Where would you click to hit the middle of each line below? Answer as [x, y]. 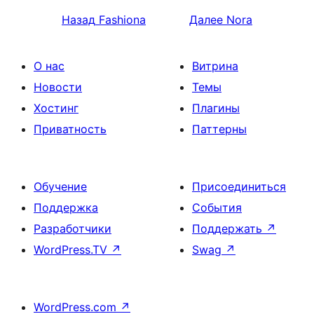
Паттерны [219, 129]
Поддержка [66, 207]
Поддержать [229, 228]
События [217, 207]
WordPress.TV [72, 250]
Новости [58, 87]
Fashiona [122, 20]
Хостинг [56, 108]
